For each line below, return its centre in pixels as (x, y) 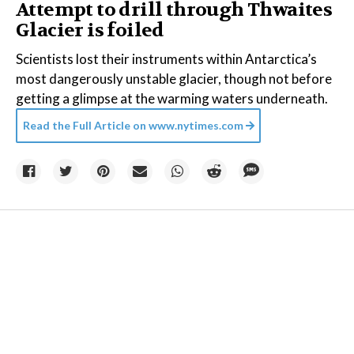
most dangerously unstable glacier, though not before (174, 79)
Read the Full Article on (85, 125)
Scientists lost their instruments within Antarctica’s (166, 59)
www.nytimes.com (195, 125)
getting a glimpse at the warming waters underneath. (172, 98)
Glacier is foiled (90, 30)
